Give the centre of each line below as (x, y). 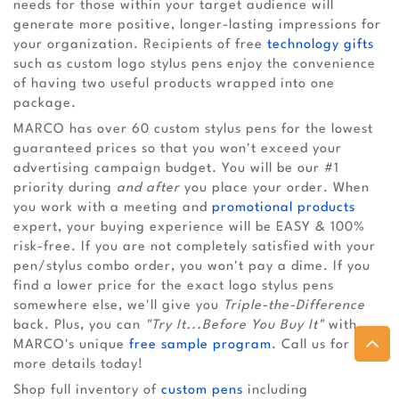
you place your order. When (275, 189)
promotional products (284, 208)
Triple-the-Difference (294, 306)
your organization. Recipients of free (140, 45)
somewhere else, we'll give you (118, 306)
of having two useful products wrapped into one (174, 85)
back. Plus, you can (79, 326)
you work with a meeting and (113, 208)
